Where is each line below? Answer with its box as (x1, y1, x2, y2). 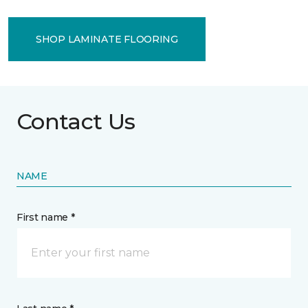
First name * (16, 211, 75, 223)
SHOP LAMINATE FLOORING (36, 32, 178, 45)
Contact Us (16, 108, 135, 135)
